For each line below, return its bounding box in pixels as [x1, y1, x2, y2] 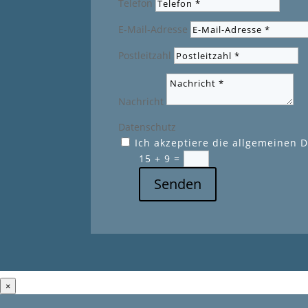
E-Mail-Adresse [118, 23, 188, 36]
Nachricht [118, 95, 164, 109]
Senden [154, 175, 201, 194]
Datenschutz [118, 120, 176, 134]
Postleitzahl [118, 49, 171, 63]
